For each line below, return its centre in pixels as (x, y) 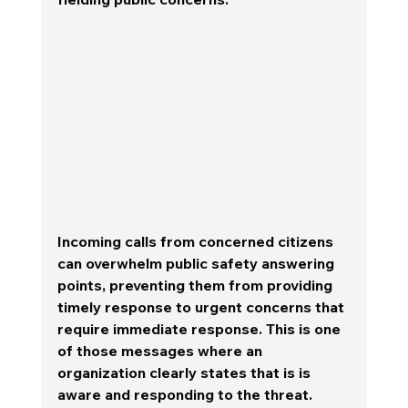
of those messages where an (161, 350)
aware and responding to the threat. (188, 394)
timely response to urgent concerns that (202, 306)
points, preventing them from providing (196, 285)
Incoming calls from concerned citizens (197, 241)
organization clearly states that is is (185, 372)
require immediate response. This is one (200, 328)
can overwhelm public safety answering (197, 263)
